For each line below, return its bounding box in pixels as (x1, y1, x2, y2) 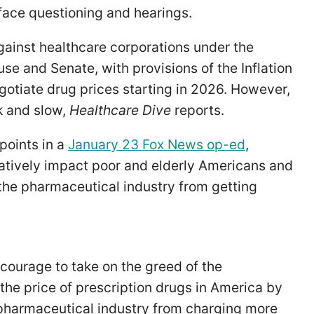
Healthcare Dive (69, 101, 171, 118)
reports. (171, 101, 228, 118)
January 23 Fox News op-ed (68, 136, 245, 153)
